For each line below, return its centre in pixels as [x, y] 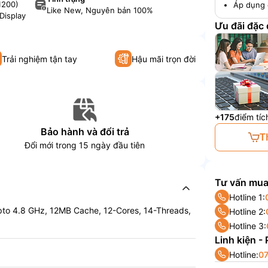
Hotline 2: [248, 211]
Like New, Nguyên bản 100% [100, 10]
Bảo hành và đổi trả [85, 132]
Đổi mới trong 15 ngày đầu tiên [85, 145]
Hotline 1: [247, 197]
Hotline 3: [248, 226]
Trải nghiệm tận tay [40, 59]
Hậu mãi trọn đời [164, 59]
